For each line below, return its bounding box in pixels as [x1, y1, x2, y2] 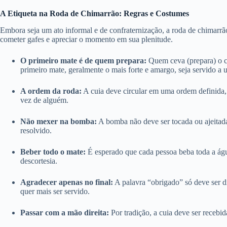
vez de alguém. [20, 96, 68, 105]
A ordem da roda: [20, 87, 82, 96]
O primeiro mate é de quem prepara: [20, 56, 146, 65]
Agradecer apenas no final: [20, 178, 113, 187]
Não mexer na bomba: [20, 117, 97, 126]
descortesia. [20, 157, 57, 166]
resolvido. [20, 126, 52, 135]
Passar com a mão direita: [20, 208, 109, 217]
